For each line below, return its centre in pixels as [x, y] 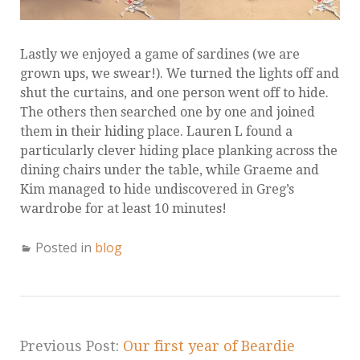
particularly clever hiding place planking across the [179, 151]
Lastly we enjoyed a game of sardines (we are [160, 55]
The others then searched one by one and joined [168, 112]
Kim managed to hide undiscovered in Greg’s [157, 190]
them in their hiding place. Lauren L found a [156, 132]
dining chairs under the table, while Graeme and [170, 170]
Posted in [65, 248]
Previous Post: [72, 346]
